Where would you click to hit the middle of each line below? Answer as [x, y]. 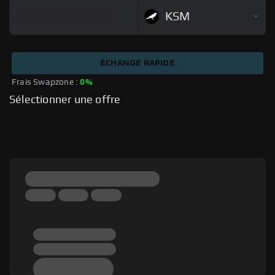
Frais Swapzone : [46, 82]
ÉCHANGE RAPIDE [137, 64]
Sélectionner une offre [65, 100]
